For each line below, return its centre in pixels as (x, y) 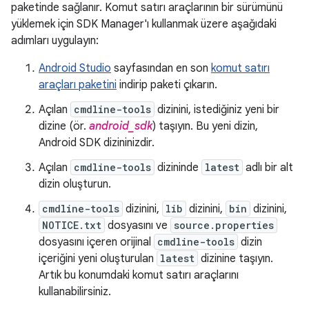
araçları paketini (78, 85)
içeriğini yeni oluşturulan (98, 259)
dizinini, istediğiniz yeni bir (217, 110)
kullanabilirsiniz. (75, 292)
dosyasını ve (138, 226)
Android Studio (75, 68)
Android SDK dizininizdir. (97, 143)
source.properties (224, 225)
